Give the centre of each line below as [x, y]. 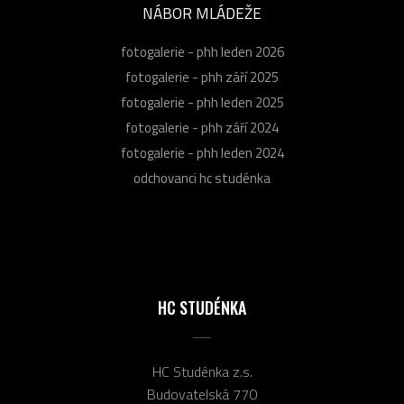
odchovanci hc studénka [202, 178]
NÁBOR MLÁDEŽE [202, 14]
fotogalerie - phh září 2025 [202, 77]
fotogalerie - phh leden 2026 [202, 52]
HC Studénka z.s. [202, 372]
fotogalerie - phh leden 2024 [202, 153]
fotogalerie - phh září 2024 [202, 128]
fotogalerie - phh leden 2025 [202, 102]
